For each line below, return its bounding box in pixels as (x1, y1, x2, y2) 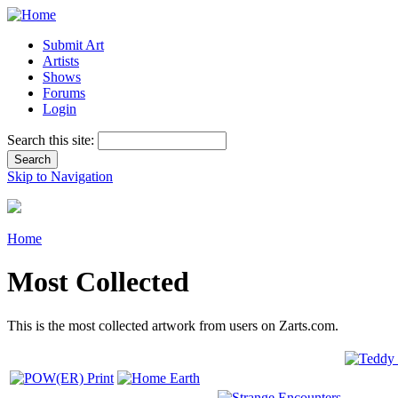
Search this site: (7, 132, 98, 147)
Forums (43, 85, 85, 100)
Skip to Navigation (7, 169, 113, 184)
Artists (43, 53, 79, 68)
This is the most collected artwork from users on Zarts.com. (7, 317, 338, 333)
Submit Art (43, 37, 104, 52)
